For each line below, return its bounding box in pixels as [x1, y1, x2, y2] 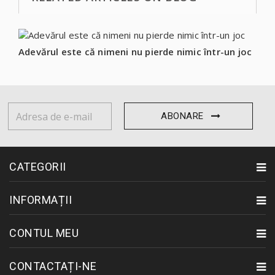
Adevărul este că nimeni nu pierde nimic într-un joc [18, 45, 252, 58]
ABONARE [161, 110, 204, 122]
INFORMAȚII [9, 193, 72, 207]
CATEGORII [9, 160, 66, 174]
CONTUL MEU [9, 227, 79, 240]
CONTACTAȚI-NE [9, 260, 97, 273]
